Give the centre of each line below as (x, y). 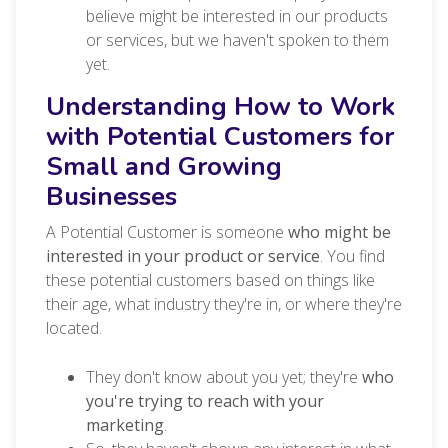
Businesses (111, 196)
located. (74, 327)
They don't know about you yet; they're (224, 376)
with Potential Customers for (220, 136)
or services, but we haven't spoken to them (237, 39)
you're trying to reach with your (205, 400)
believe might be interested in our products (237, 15)
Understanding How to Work (220, 106)
